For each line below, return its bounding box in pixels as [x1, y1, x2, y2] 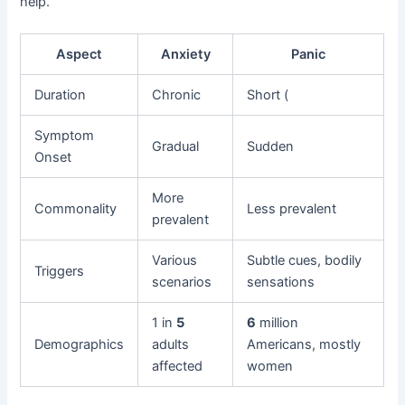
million [256, 315, 299, 332]
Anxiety [160, 46, 211, 63]
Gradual [152, 138, 200, 155]
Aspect [56, 46, 103, 63]
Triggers [34, 263, 85, 280]
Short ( [247, 87, 289, 104]
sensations [247, 274, 316, 291]
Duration [34, 87, 87, 104]
